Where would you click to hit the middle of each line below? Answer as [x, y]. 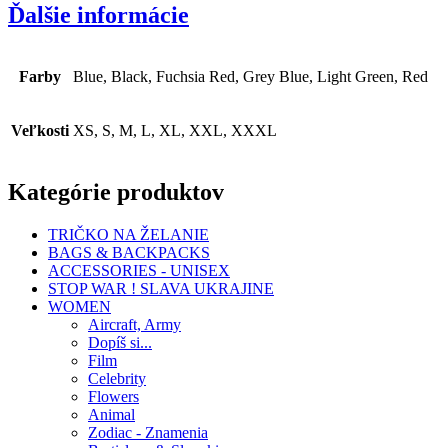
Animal [111, 414]
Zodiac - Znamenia [148, 432]
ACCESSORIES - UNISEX [139, 270]
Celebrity [117, 378]
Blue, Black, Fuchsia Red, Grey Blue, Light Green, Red [250, 76]
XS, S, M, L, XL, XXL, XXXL [175, 130]
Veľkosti [40, 130]
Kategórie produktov [116, 191]
